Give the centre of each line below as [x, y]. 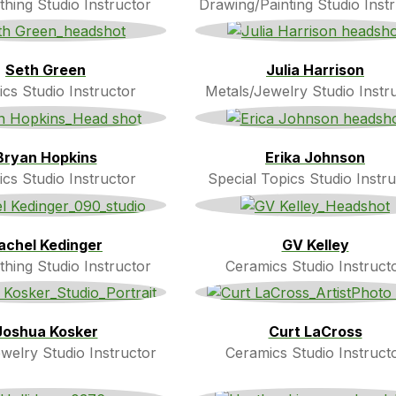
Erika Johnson [315, 157]
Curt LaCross [315, 332]
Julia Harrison [315, 70]
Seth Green [46, 70]
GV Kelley [315, 244]
